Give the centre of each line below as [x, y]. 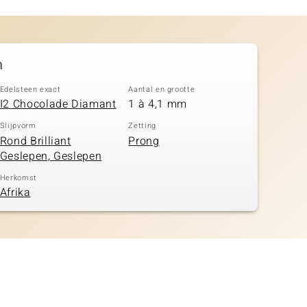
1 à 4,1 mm [158, 105]
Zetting [142, 126]
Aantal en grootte [162, 89]
